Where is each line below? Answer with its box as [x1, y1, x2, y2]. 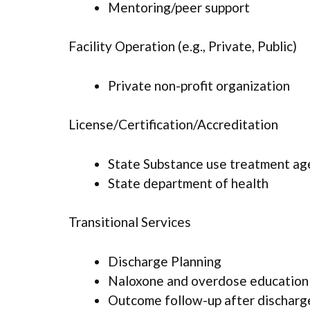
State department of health [108, 174, 268, 191]
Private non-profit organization [108, 77, 290, 93]
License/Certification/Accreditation [69, 116, 278, 133]
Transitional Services [69, 214, 191, 230]
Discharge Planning [108, 253, 221, 269]
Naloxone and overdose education [108, 272, 309, 289]
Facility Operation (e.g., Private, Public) [69, 38, 297, 55]
